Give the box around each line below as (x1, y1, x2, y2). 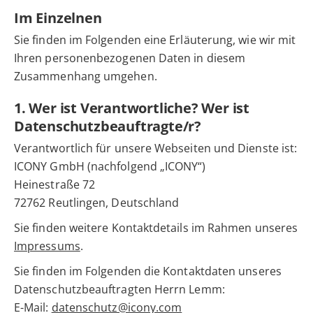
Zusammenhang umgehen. (14, 68, 157, 85)
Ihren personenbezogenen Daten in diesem (14, 50, 246, 66)
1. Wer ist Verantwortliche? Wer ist (14, 99, 249, 118)
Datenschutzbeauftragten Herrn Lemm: (14, 282, 225, 298)
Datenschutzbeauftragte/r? (14, 117, 202, 136)
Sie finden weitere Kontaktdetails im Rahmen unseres (14, 220, 298, 236)
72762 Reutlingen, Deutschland (14, 195, 180, 211)
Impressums (14, 238, 80, 254)
